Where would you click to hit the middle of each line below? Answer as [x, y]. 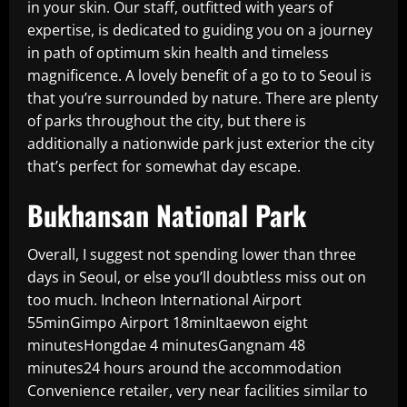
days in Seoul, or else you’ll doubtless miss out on [197, 277]
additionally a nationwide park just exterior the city [201, 144]
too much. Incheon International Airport [164, 300]
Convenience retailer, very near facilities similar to [198, 391]
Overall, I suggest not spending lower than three [192, 254]
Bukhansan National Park [167, 215]
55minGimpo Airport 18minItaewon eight [168, 323]
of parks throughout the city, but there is [167, 121]
